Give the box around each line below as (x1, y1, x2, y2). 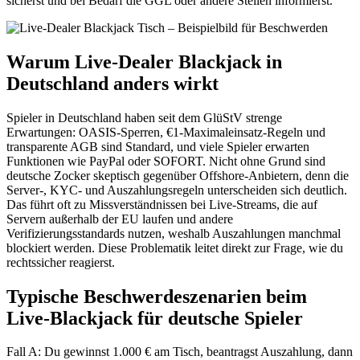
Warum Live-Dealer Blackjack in (6, 51, 282, 72)
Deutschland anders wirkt (6, 72, 219, 94)
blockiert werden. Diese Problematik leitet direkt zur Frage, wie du (6, 240, 343, 255)
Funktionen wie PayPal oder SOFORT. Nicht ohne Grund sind (6, 153, 325, 168)
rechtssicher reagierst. (6, 255, 115, 269)
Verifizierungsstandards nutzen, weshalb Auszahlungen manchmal (6, 226, 341, 240)
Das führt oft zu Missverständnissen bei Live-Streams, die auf (6, 197, 317, 211)
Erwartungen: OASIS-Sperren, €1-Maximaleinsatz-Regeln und (6, 125, 325, 139)
